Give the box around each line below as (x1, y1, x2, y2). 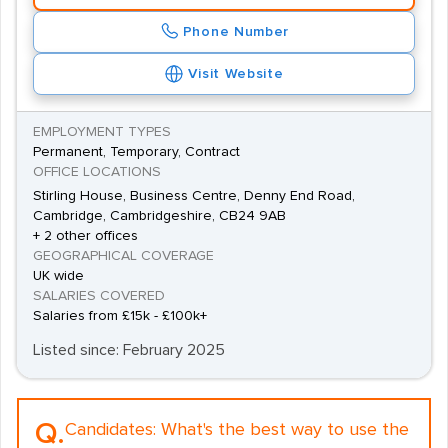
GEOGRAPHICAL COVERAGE (33, 249, 214, 263)
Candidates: (65, 421, 161, 439)
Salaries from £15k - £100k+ (33, 309, 207, 323)
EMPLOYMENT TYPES (33, 125, 171, 139)
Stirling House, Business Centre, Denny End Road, (33, 189, 355, 203)
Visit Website (188, 67, 284, 81)
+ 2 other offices (33, 229, 138, 243)
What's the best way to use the (161, 421, 409, 439)
